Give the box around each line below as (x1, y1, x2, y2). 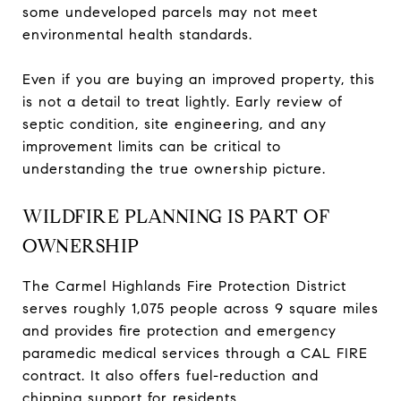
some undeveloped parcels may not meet (22, 3, 318, 21)
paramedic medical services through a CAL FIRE (22, 344, 368, 362)
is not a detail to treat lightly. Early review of (22, 92, 343, 110)
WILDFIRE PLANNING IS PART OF (22, 204, 329, 228)
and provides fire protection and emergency (22, 321, 337, 339)
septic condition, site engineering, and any (22, 115, 327, 132)
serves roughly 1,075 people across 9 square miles (22, 299, 379, 317)
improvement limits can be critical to (22, 137, 281, 155)
